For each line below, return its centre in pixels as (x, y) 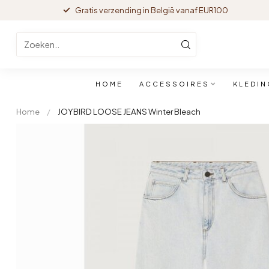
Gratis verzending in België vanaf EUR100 (151, 10)
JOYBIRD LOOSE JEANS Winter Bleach (129, 111)
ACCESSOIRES (174, 84)
